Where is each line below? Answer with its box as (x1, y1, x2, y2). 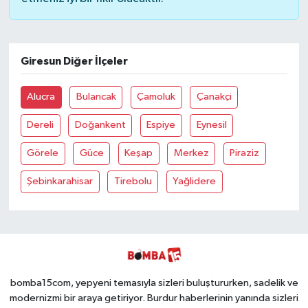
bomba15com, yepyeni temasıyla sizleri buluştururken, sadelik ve (10, 277, 298, 288)
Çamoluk (137, 91, 176, 102)
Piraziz (230, 148, 260, 159)
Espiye (146, 120, 176, 131)
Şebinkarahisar (27, 176, 93, 187)
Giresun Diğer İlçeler (20, 55, 128, 67)
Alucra (27, 91, 56, 102)
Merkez (173, 148, 209, 159)
